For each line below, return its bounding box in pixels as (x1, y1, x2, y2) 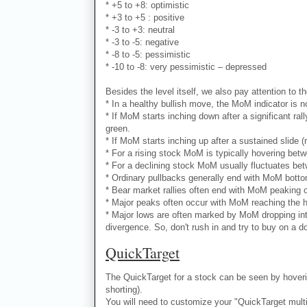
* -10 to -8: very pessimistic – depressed (106, 62, 267, 73)
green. (106, 123, 130, 134)
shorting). (106, 284, 143, 295)
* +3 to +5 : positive (106, 12, 184, 23)
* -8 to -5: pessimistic (106, 49, 191, 60)
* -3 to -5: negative (106, 37, 179, 48)
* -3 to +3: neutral (106, 25, 175, 36)
